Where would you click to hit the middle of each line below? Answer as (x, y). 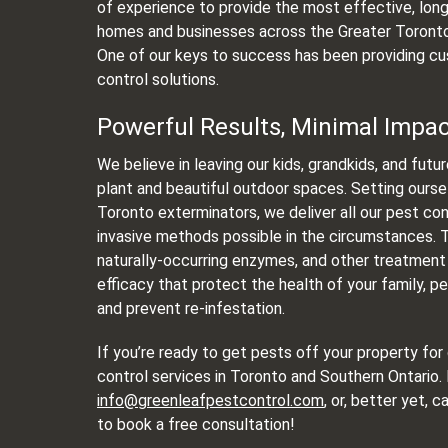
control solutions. (158, 79)
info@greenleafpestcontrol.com (210, 400)
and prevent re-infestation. (191, 308)
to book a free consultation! (196, 424)
